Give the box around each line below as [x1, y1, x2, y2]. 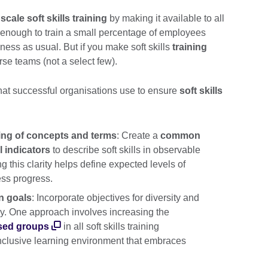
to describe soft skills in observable [50, 144, 200, 155]
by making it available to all [107, 13, 224, 24]
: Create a [117, 130, 160, 141]
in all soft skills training [61, 221, 159, 232]
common [160, 130, 200, 141]
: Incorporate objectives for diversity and [32, 192, 199, 203]
